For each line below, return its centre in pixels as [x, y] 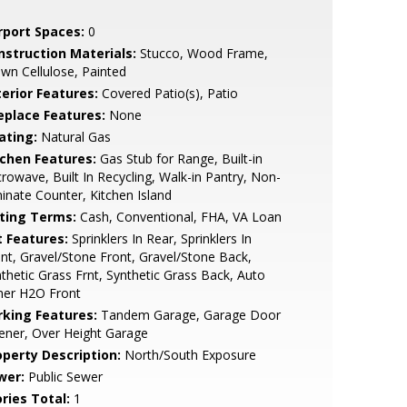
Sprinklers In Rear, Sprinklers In [159, 238]
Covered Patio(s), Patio [168, 93]
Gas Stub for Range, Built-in [179, 159]
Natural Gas [74, 137]
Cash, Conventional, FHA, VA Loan [179, 217]
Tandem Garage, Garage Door [189, 315]
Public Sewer [63, 377]
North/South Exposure [188, 355]
